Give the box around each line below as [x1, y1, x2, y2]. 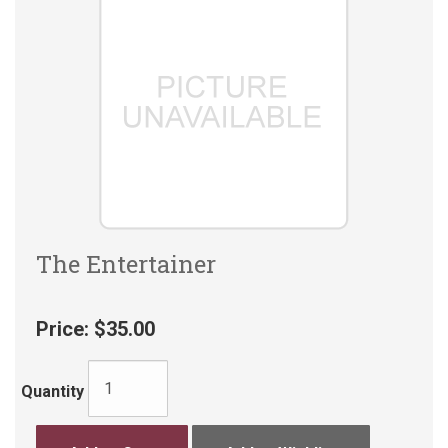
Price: [36, 317, 89, 341]
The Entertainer [36, 248, 216, 280]
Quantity [21, 381, 84, 401]
